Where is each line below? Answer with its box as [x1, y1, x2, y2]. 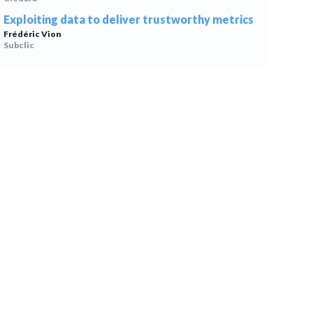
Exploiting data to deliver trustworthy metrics [3, 13, 254, 26]
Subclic [3, 40, 35, 50]
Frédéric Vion [3, 29, 62, 39]
